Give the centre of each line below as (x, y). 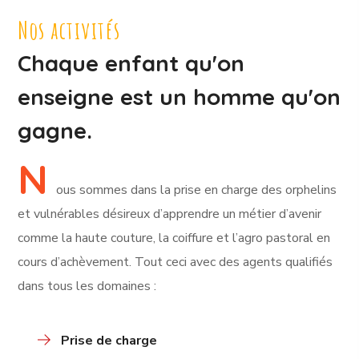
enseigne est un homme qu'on (179, 97)
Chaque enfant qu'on (131, 63)
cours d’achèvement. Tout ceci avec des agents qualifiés (175, 262)
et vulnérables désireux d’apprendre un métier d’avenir (170, 214)
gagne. (55, 131)
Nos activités (69, 30)
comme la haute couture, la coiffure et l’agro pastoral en (174, 238)
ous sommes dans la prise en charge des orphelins (197, 190)
